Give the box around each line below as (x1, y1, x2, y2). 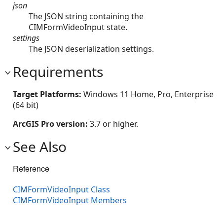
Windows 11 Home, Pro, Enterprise (83, 88, 214, 100)
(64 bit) (13, 99, 38, 110)
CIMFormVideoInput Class (13, 184, 110, 195)
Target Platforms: (13, 88, 83, 100)
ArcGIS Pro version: (13, 118, 90, 129)
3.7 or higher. (90, 118, 138, 129)
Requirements (13, 62, 103, 81)
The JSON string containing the (29, 10, 144, 22)
